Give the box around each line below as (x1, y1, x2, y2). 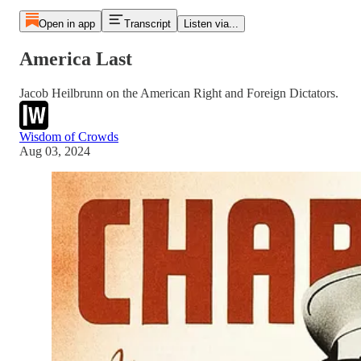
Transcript (123, 18, 171, 30)
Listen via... (183, 18, 239, 30)
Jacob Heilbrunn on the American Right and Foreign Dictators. (19, 85, 338, 100)
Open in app (38, 18, 95, 30)
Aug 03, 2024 (19, 143, 90, 158)
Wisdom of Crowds (19, 129, 118, 143)
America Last (19, 48, 132, 69)
